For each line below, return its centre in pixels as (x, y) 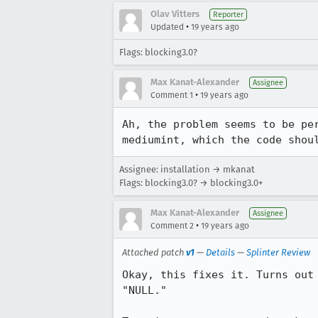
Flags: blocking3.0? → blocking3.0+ (191, 183)
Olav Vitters (175, 14)
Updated (167, 27)
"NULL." (144, 290)
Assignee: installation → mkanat (187, 169)
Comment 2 (172, 226)
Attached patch (154, 252)
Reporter (228, 15)
